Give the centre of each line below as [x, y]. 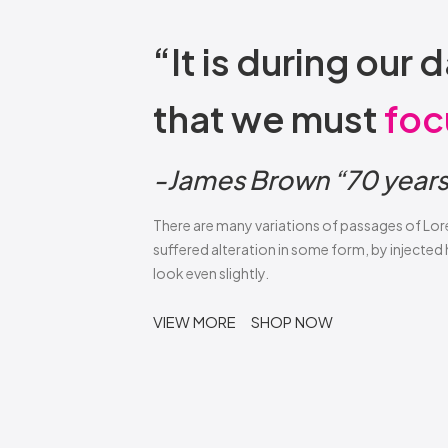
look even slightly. [211, 273]
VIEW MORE [195, 321]
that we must [269, 118]
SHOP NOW [292, 321]
